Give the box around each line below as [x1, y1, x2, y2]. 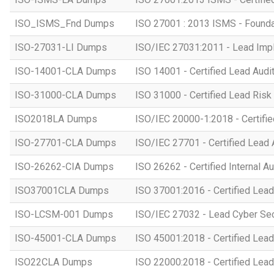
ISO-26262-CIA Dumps [15, 161, 114, 172]
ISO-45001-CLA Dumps [15, 232, 116, 244]
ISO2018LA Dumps [15, 113, 97, 125]
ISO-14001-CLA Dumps [15, 65, 116, 77]
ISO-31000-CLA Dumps [15, 89, 116, 101]
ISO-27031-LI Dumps [15, 42, 107, 53]
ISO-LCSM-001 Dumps [15, 209, 113, 220]
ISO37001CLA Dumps [15, 185, 109, 196]
